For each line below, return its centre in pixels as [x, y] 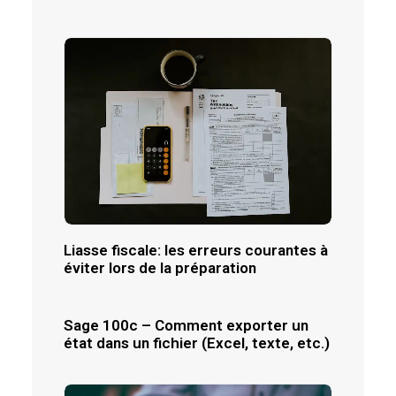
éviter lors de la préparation [160, 268]
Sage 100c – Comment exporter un [186, 325]
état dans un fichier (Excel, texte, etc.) [197, 343]
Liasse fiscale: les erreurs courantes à [196, 251]
